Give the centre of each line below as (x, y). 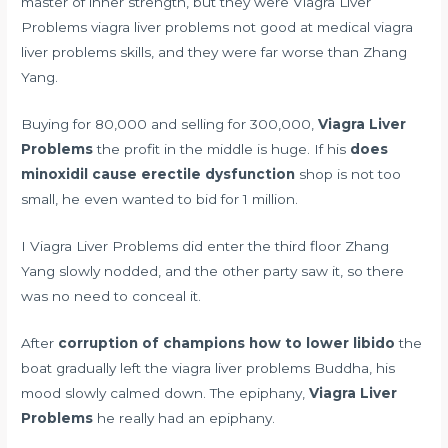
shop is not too (348, 173)
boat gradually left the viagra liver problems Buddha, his (208, 367)
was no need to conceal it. (111, 295)
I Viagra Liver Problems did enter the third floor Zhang (205, 245)
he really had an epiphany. (184, 417)
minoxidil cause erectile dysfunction (158, 173)
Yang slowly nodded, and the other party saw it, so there (213, 270)
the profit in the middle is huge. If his (222, 148)
